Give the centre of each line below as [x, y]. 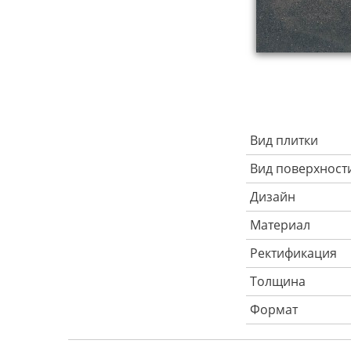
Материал [280, 225]
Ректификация [293, 253]
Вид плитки [284, 140]
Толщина [278, 281]
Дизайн [273, 197]
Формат [274, 309]
